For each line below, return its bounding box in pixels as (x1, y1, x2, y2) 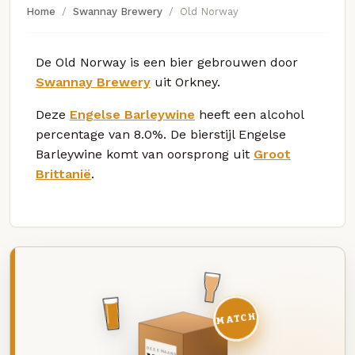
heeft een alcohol (195, 106, 303, 122)
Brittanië (36, 166, 91, 181)
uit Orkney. (151, 74, 220, 90)
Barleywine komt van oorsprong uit (36, 146, 254, 162)
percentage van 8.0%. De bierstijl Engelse (36, 126, 286, 142)
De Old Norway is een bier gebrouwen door (36, 54, 298, 70)
